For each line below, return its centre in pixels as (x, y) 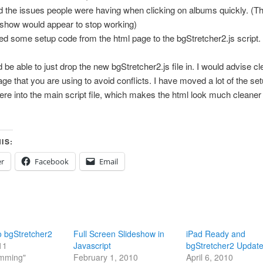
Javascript (92, 246)
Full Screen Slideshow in (119, 234)
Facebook (51, 162)
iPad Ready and (216, 234)
